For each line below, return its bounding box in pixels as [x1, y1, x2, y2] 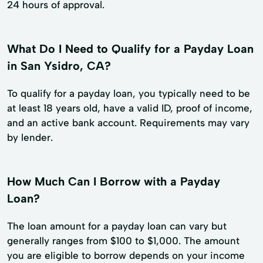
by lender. [7, 131, 53, 144]
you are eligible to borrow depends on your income [7, 249, 245, 262]
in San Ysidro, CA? [7, 59, 111, 73]
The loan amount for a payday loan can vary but [7, 220, 227, 232]
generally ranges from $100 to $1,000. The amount [7, 235, 240, 247]
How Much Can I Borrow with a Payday [7, 174, 220, 189]
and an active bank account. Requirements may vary [7, 117, 249, 129]
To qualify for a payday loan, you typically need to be [7, 87, 250, 100]
